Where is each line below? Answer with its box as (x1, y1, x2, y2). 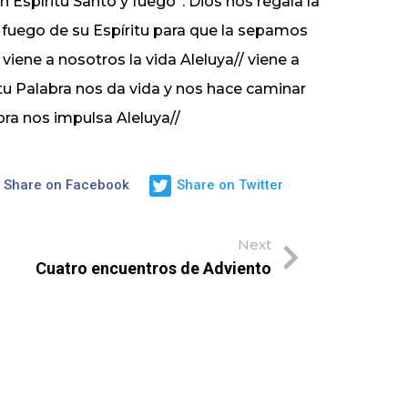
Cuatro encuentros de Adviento (36, 258, 271, 278)
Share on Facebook (4, 177, 129, 194)
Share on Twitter (177, 177, 283, 194)
